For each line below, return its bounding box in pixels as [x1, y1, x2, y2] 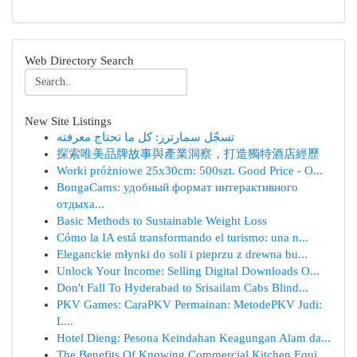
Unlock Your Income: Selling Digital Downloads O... [57, 265, 320, 277]
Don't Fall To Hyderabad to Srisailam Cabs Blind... [57, 281, 308, 294]
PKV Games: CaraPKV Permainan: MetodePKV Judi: [57, 298, 322, 311]
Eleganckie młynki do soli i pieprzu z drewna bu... [57, 248, 308, 261]
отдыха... [57, 198, 104, 210]
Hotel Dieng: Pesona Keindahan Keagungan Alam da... [57, 331, 331, 344]
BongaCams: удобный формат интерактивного [57, 181, 298, 194]
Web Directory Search [25, 53, 134, 67]
